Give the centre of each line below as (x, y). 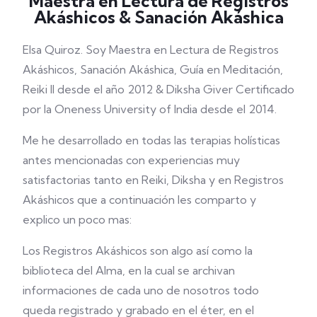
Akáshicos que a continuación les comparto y (139, 200)
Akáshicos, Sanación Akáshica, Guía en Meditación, (153, 70)
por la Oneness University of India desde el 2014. (150, 109)
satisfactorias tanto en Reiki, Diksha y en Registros (153, 180)
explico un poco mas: (77, 220)
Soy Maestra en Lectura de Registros (182, 50)
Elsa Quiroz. (54, 50)
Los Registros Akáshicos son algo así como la (138, 251)
